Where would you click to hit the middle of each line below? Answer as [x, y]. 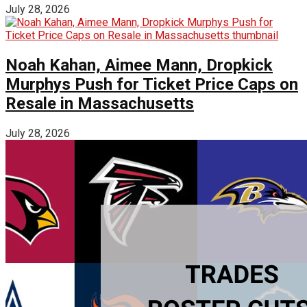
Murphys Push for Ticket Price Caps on [152, 85]
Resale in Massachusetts [100, 104]
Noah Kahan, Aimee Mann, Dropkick [139, 65]
